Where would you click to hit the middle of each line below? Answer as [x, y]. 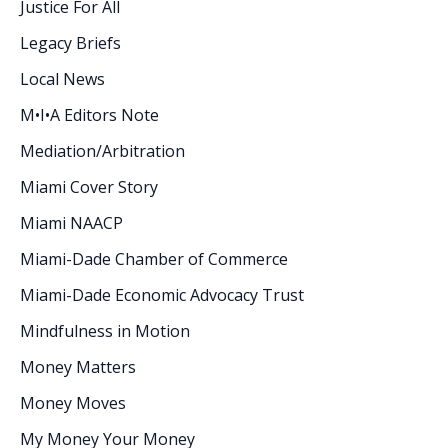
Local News [62, 78]
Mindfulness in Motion [105, 330]
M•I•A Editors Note [89, 114]
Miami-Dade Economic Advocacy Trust [162, 294]
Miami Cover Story [89, 186]
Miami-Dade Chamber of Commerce [154, 258]
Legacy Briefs [70, 42]
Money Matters [78, 366]
